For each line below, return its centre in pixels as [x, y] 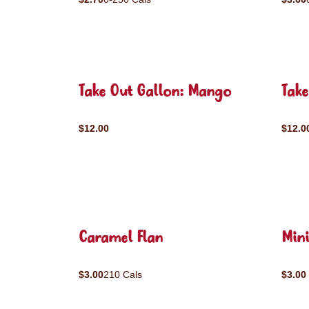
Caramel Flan [121, 238]
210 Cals [123, 275]
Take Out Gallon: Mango [155, 92]
